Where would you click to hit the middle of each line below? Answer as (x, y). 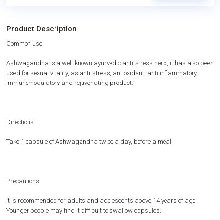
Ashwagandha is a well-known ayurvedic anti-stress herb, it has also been (110, 63)
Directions (20, 122)
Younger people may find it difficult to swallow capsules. (84, 210)
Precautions (23, 181)
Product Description (41, 29)
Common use (24, 43)
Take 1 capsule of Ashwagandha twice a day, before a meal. (90, 142)
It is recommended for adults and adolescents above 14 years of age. (102, 201)
